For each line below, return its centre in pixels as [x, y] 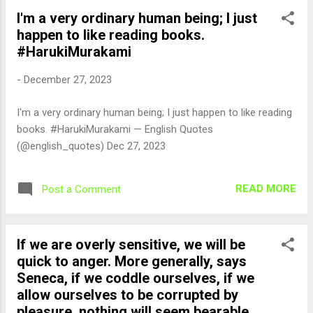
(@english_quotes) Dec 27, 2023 [91, 146]
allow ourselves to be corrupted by [128, 294]
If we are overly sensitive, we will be [131, 244]
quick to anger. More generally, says [132, 261]
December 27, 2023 [68, 80]
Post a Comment [81, 189]
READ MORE [266, 189]
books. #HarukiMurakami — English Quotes [115, 129]
